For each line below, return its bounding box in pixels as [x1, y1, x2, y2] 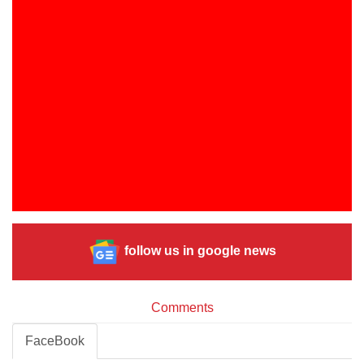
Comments [150, 301, 214, 314]
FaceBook [25, 334, 84, 348]
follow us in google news [120, 244, 276, 258]
